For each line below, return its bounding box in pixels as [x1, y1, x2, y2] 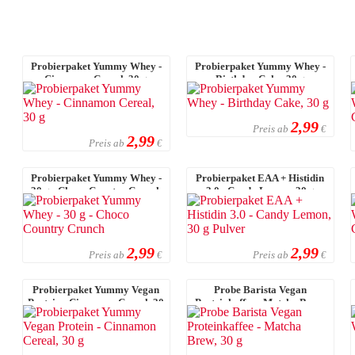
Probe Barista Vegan [213, 283, 307, 296]
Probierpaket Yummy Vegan [32, 283, 160, 296]
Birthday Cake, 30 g [215, 72, 305, 85]
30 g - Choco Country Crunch [30, 184, 162, 197]
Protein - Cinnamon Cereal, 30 [28, 296, 165, 308]
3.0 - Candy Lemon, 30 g [205, 184, 315, 197]
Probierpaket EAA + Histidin [196, 171, 325, 184]
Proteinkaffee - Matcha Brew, [195, 296, 326, 308]
